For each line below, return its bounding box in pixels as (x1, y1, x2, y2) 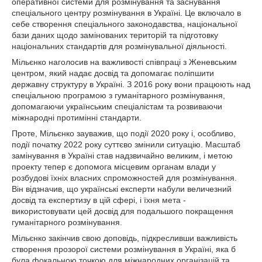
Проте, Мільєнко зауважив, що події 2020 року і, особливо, (12, 129, 236, 138)
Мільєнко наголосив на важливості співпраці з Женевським (12, 57, 237, 67)
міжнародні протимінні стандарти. (12, 113, 142, 122)
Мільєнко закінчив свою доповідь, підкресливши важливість (12, 233, 237, 243)
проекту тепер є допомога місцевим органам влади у (12, 162, 216, 171)
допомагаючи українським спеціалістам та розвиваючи (12, 102, 222, 111)
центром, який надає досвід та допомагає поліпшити (12, 68, 214, 78)
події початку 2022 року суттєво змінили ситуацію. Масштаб (12, 140, 240, 149)
